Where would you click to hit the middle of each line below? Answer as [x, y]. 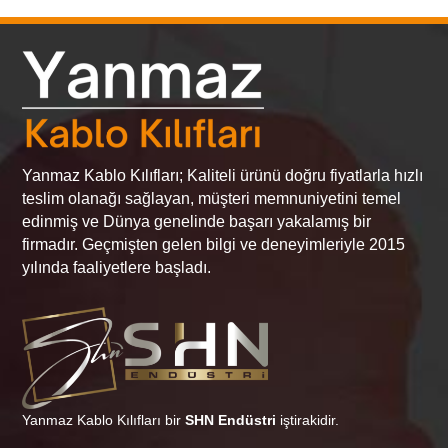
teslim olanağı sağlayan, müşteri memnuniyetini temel [212, 199]
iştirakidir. [308, 419]
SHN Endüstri [231, 419]
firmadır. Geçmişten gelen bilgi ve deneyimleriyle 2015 [214, 245]
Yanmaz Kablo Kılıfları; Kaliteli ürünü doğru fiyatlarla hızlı [223, 176]
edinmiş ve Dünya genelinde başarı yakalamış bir [197, 222]
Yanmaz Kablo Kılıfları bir [104, 419]
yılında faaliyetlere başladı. [117, 268]
